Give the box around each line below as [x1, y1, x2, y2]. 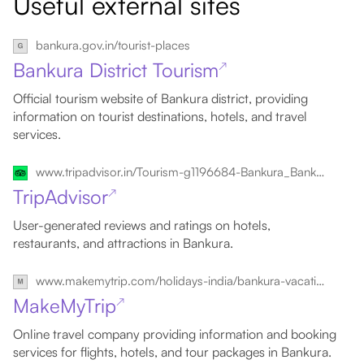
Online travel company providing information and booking [13, 326, 336, 342]
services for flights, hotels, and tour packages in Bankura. [13, 344, 331, 360]
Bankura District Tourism [13, 58, 219, 82]
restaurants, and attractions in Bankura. [13, 235, 233, 251]
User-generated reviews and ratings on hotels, [13, 217, 271, 233]
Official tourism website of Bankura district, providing [13, 90, 308, 106]
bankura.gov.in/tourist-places [36, 37, 190, 53]
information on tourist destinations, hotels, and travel [13, 108, 307, 124]
